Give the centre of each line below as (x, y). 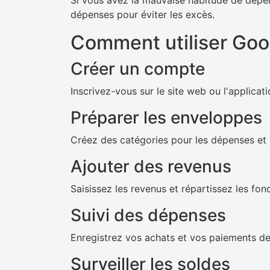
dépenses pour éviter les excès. (143, 14)
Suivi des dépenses (148, 215)
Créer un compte (138, 69)
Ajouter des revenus (151, 166)
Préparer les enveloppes (166, 118)
